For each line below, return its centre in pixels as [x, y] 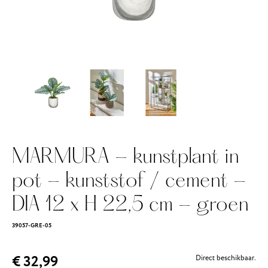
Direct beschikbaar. [226, 258]
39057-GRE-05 [32, 226]
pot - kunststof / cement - [129, 182]
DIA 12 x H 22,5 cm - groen [130, 206]
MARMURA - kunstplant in [126, 158]
